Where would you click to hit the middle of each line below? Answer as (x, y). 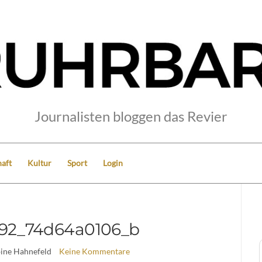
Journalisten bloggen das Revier (131, 116)
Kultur (39, 163)
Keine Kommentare (94, 251)
